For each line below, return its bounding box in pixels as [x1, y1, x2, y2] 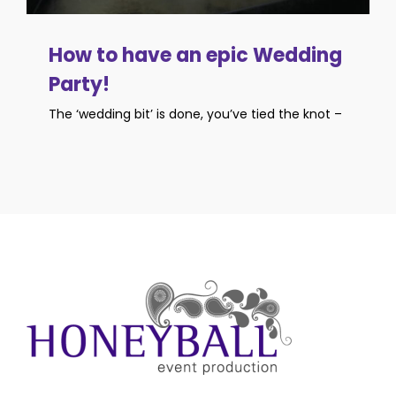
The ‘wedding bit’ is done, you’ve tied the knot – [49, 105, 342, 124]
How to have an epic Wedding [49, 42, 342, 70]
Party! [49, 71, 110, 99]
